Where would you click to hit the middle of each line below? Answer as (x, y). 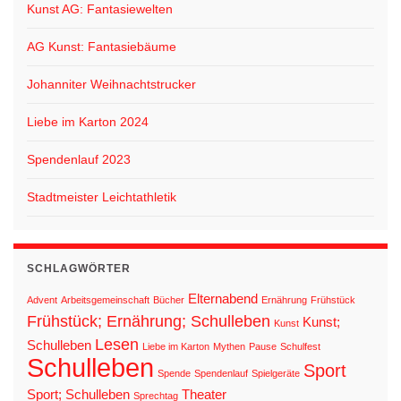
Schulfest (300, 347)
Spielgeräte (276, 374)
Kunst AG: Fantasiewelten (100, 9)
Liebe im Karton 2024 (88, 122)
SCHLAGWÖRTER (79, 269)
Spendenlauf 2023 (79, 160)
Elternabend (223, 299)
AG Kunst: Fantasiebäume (102, 47)
